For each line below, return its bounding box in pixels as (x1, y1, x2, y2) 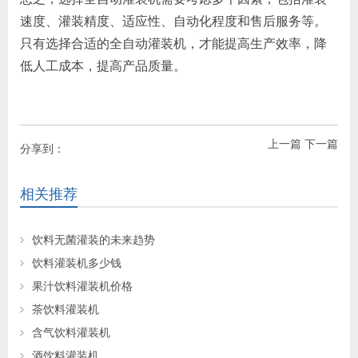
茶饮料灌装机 (32, 302, 99, 316)
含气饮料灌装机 (32, 325, 110, 339)
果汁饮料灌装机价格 (32, 279, 133, 292)
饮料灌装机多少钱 (32, 256, 121, 269)
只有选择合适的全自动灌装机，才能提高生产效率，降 (20, 36, 327, 50)
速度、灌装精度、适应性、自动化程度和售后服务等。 (20, 14, 327, 28)
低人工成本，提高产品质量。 (20, 58, 186, 73)
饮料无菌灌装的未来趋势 (32, 233, 155, 246)
